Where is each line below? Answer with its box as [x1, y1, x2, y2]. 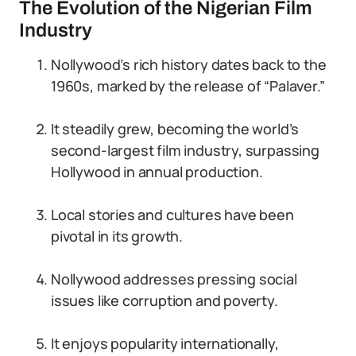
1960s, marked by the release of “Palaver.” [51, 76, 325, 95]
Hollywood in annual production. [51, 162, 263, 181]
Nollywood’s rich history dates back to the [51, 55, 327, 74]
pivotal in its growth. [51, 226, 184, 246]
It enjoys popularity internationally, [51, 334, 279, 353]
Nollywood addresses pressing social [51, 269, 297, 288]
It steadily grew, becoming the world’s [51, 119, 300, 138]
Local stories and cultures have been [51, 205, 294, 224]
